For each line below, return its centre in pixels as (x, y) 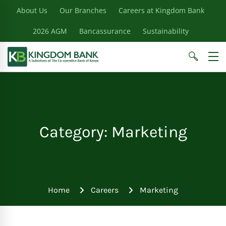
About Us (32, 10)
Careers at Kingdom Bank (161, 10)
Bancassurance (105, 31)
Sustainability (165, 31)
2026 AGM (50, 31)
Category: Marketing (113, 132)
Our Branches (83, 10)
